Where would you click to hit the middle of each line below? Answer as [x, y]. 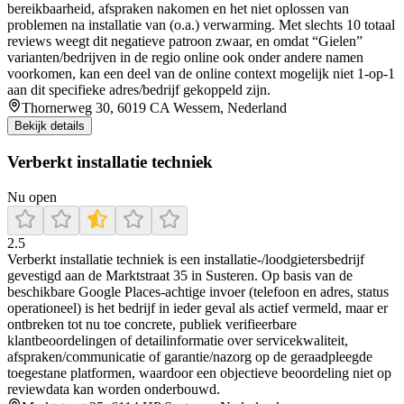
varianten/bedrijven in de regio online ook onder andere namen [185, 58]
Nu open [32, 197]
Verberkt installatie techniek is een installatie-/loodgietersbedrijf [186, 259]
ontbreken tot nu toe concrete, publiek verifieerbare [152, 324]
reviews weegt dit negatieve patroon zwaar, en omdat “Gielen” [185, 41]
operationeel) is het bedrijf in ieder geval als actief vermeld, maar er [197, 308]
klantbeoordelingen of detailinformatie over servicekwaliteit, [178, 340]
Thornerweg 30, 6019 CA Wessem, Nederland [154, 108]
